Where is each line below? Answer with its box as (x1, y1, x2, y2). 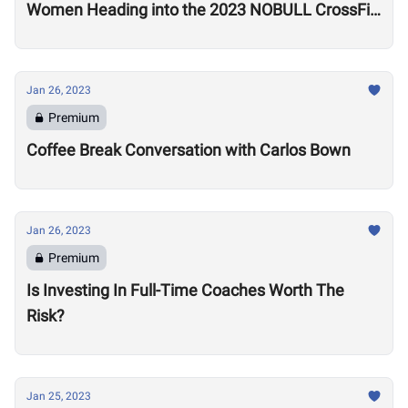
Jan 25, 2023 (26, 390, 91, 403)
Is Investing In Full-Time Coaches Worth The (26, 280, 344, 300)
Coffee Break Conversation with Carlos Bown (26, 140, 351, 159)
